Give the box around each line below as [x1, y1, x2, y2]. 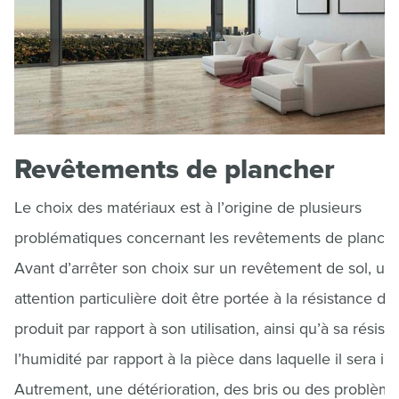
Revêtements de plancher [14, 152, 335, 187]
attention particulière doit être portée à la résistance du [14, 289, 395, 309]
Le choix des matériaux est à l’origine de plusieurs [14, 198, 362, 218]
